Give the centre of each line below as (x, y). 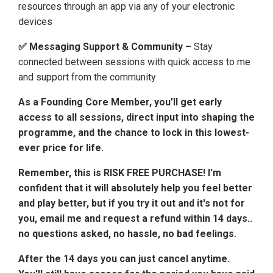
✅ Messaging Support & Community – (106, 47)
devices (35, 22)
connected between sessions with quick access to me (134, 62)
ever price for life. (61, 148)
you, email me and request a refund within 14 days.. (135, 219)
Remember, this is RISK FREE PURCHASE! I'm (120, 173)
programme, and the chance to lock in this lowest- (134, 133)
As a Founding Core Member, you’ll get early (120, 102)
